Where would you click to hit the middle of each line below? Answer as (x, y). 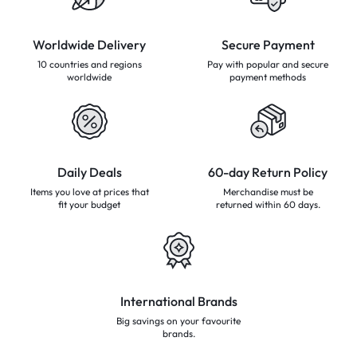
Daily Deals (89, 173)
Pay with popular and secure (268, 65)
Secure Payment (268, 45)
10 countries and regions (89, 65)
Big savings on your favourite (178, 321)
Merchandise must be (268, 192)
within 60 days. (286, 205)
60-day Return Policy (268, 173)
